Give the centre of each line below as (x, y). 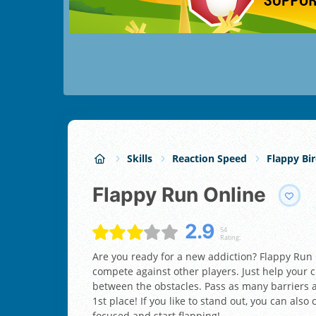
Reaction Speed (209, 159)
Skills (140, 159)
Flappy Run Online (185, 195)
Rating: (230, 237)
